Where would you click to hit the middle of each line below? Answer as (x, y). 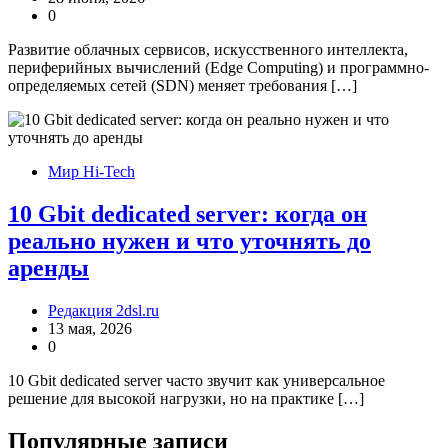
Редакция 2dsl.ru (103, 310)
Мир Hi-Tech (91, 171)
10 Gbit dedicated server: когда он (187, 213)
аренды (48, 267)
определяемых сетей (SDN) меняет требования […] (182, 85)
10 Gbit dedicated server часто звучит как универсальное (196, 380)
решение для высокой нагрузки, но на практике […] (186, 398)
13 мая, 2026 (90, 328)
